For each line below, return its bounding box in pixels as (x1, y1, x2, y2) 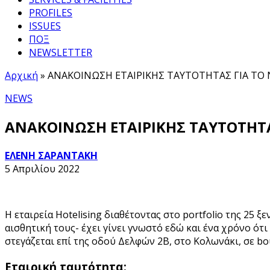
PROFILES (29, 6, 72, 19)
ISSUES (29, 19, 61, 33)
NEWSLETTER (29, 46, 92, 59)
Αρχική (5, 69, 38, 82)
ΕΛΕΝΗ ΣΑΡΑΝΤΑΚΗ (5, 148, 98, 162)
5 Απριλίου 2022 (5, 162, 80, 175)
